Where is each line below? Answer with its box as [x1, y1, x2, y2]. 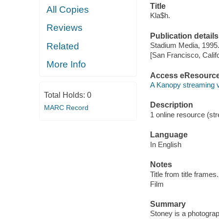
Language [150, 131, 188, 139]
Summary [150, 199, 186, 208]
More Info [46, 59, 87, 70]
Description [150, 101, 193, 109]
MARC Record [44, 103, 88, 111]
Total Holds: [44, 90, 87, 99]
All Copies [46, 4, 89, 15]
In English [150, 140, 181, 149]
